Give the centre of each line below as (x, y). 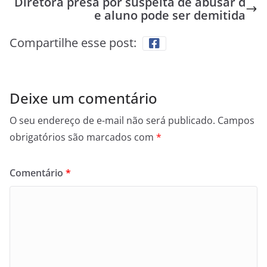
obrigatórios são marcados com (83, 137)
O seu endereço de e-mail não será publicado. (112, 121)
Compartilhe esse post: (73, 43)
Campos (236, 121)
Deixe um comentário (83, 98)
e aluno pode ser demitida (170, 15)
